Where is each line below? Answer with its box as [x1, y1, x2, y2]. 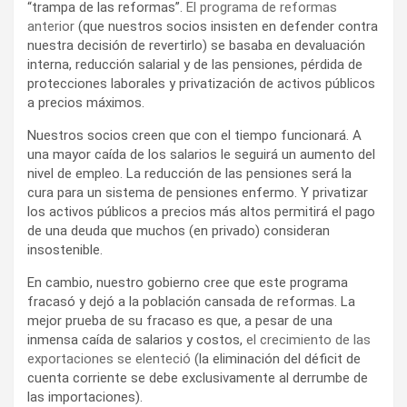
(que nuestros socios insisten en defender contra [78, 17, 378, 35]
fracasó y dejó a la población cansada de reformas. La [27, 293, 355, 310]
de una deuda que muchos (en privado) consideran [27, 222, 330, 239]
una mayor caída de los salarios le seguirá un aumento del [27, 145, 375, 163]
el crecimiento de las [246, 331, 371, 348]
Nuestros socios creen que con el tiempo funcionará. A [27, 126, 362, 144]
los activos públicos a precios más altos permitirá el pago [27, 203, 375, 220]
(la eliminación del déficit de [194, 350, 361, 367]
